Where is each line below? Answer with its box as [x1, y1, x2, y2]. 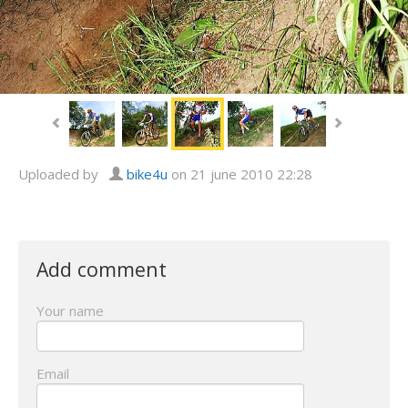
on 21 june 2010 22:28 [168, 164, 312, 183]
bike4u [127, 164, 168, 183]
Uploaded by [18, 164, 109, 183]
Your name [36, 301, 104, 320]
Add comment [36, 255, 167, 282]
